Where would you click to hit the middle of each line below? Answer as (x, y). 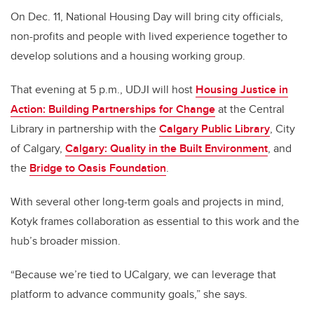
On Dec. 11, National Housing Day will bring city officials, (147, 17)
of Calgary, (38, 149)
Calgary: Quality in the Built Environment (166, 149)
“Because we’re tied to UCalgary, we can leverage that (143, 275)
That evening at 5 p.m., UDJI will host (103, 90)
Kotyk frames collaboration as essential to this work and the (155, 221)
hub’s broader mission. (66, 241)
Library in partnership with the (85, 129)
